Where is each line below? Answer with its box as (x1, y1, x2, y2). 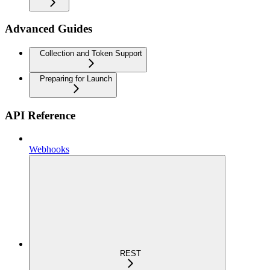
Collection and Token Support (40, 49, 142, 58)
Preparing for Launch (40, 74, 112, 83)
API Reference (5, 108, 75, 122)
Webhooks (29, 144, 69, 155)
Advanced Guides (5, 22, 92, 36)
